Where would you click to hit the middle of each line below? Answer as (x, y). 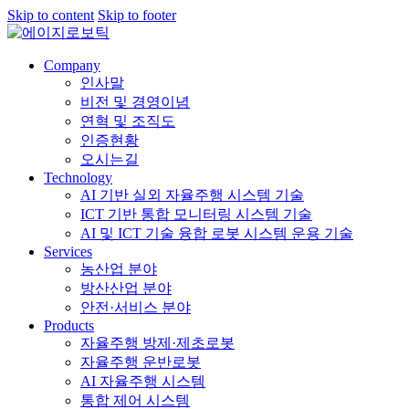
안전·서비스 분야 (136, 307)
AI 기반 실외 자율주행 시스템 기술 (192, 195)
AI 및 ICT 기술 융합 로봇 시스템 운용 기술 (217, 233)
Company (72, 65)
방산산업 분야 (126, 288)
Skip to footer (137, 15)
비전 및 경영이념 (135, 102)
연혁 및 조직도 (128, 121)
